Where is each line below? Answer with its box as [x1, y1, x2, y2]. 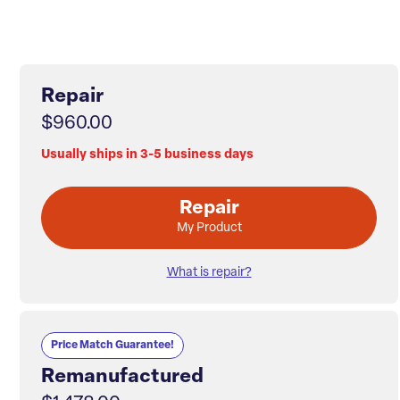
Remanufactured [41, 367, 204, 387]
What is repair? [166, 265, 252, 279]
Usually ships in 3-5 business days [41, 147, 254, 162]
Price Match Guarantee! [51, 339, 174, 351]
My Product [176, 221, 242, 235]
